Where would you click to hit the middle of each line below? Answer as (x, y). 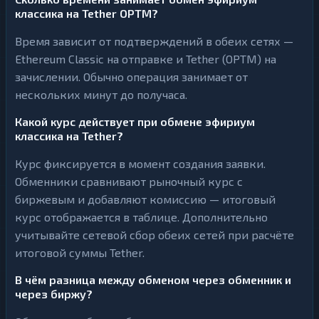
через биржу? (54, 294)
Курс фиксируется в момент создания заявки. (140, 163)
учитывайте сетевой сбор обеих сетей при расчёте (155, 235)
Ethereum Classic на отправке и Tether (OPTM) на (146, 59)
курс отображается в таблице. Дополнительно (141, 217)
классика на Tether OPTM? (87, 13)
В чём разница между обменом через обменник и (153, 279)
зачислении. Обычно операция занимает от (131, 77)
